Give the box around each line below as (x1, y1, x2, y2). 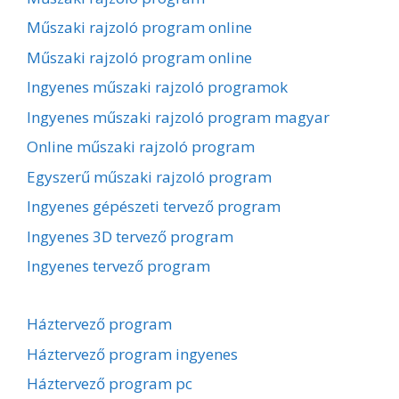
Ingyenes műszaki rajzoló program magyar (27, 106, 330, 127)
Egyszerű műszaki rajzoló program (27, 166, 272, 187)
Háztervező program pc (27, 373, 192, 395)
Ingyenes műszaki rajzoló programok (27, 77, 288, 98)
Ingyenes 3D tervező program (27, 225, 233, 247)
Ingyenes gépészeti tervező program (27, 196, 281, 217)
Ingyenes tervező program (27, 256, 210, 277)
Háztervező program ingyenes (27, 343, 238, 364)
